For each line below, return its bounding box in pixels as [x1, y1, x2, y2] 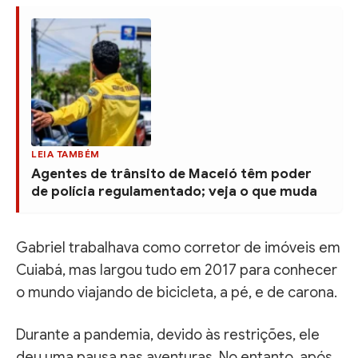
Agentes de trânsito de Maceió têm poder [31, 165, 312, 182]
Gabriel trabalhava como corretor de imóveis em [16, 238, 340, 257]
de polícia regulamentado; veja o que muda [31, 182, 317, 200]
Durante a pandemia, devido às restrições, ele [16, 325, 320, 344]
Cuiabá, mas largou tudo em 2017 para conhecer [16, 261, 337, 279]
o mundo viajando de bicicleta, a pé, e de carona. [16, 283, 337, 301]
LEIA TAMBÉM [31, 147, 100, 160]
